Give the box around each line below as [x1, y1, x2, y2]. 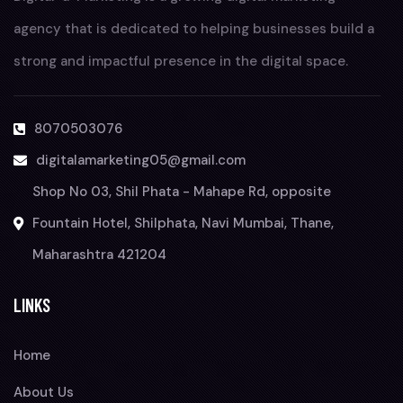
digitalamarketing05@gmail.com [36, 151, 246, 170]
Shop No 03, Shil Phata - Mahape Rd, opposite [32, 183, 331, 201]
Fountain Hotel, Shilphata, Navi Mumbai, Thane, [32, 214, 334, 233]
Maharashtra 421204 [32, 246, 166, 264]
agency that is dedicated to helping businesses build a [13, 20, 374, 39]
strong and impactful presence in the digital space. [13, 52, 348, 71]
